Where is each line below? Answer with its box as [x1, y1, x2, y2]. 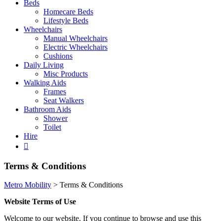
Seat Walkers [43, 96, 84, 105]
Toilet [43, 123, 61, 131]
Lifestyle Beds [43, 16, 88, 25]
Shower [43, 114, 68, 122]
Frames [43, 87, 66, 96]
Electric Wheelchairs [43, 43, 108, 51]
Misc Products [43, 70, 88, 78]
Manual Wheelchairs [43, 34, 108, 42]
